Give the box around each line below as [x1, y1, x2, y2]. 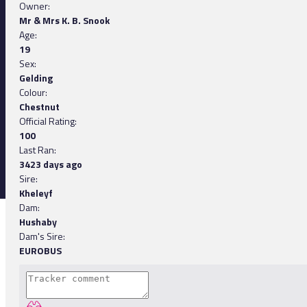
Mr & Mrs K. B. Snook [19, 13, 110, 28]
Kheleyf [19, 186, 53, 201]
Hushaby [19, 214, 57, 230]
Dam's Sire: [19, 229, 65, 244]
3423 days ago [19, 157, 82, 172]
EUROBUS [19, 243, 62, 258]
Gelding [19, 71, 53, 86]
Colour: [19, 85, 47, 100]
